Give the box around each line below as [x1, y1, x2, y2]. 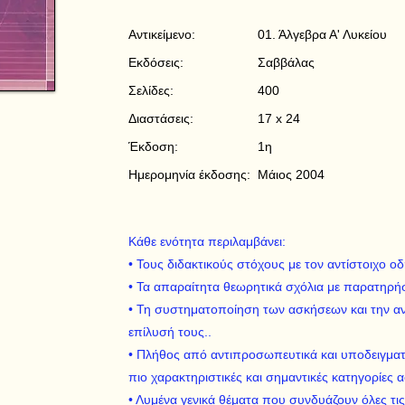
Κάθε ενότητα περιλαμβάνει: [128, 234, 286, 249]
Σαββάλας [258, 55, 315, 70]
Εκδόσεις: [128, 55, 184, 70]
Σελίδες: [128, 83, 174, 98]
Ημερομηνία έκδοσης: [128, 167, 250, 182]
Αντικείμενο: [128, 27, 195, 42]
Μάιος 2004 [258, 167, 325, 182]
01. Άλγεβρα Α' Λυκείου [258, 27, 387, 42]
